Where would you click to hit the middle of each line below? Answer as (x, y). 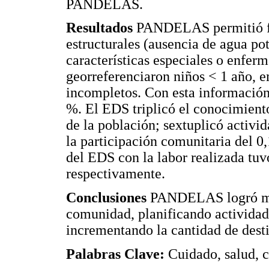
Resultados (101, 28)
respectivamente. (116, 174)
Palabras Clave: (117, 254)
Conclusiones (108, 198)
